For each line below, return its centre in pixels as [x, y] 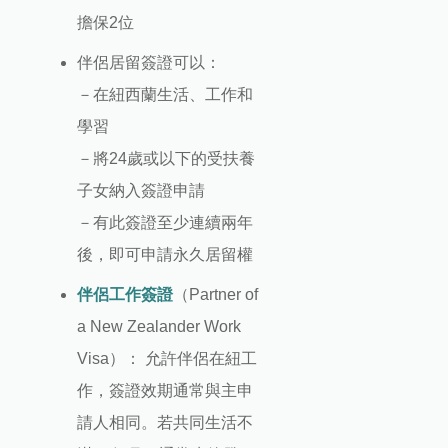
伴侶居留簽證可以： [148, 62]
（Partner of [215, 294]
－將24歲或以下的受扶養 [165, 158]
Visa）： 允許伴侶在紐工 [166, 358]
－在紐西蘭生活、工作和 [164, 94]
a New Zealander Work [158, 326]
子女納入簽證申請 [140, 190]
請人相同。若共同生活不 [164, 422]
